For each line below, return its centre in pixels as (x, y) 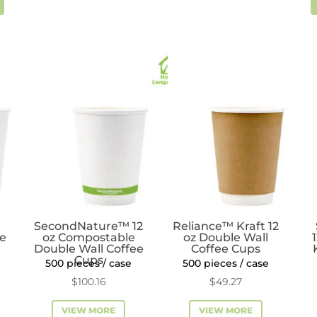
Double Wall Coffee (88, 248)
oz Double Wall (226, 237)
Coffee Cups (226, 248)
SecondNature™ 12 (89, 226)
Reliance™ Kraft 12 (226, 226)
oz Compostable (88, 237)
